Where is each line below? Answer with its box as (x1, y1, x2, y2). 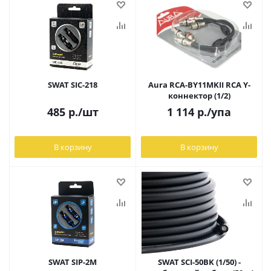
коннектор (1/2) (168, 90, 230, 101)
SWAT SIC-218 (48, 79, 97, 90)
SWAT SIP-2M (48, 256, 97, 267)
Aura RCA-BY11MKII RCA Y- (148, 79, 250, 90)
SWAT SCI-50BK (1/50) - (157, 256, 241, 267)
